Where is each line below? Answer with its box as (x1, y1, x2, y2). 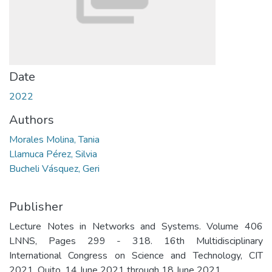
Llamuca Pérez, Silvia (9, 148, 97, 161)
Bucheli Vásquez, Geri (9, 162, 100, 175)
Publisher (9, 199, 63, 215)
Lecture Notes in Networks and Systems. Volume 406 (9, 220, 263, 233)
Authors (9, 112, 54, 128)
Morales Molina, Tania (9, 133, 100, 146)
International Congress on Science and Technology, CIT (9, 249, 263, 262)
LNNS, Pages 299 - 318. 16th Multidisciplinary (9, 234, 263, 248)
